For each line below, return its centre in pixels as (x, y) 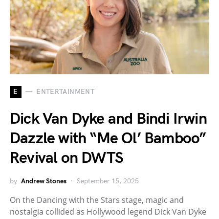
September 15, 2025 (108, 181)
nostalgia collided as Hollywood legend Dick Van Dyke (108, 211)
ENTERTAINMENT (65, 92)
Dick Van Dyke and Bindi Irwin (108, 119)
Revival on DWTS (66, 158)
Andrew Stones (44, 181)
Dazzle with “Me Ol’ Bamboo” (108, 138)
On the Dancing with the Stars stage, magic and (97, 200)
